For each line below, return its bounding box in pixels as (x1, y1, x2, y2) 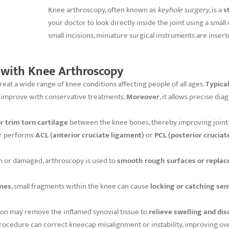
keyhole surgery (157, 3, 209, 16)
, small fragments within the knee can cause (11, 179, 150, 193)
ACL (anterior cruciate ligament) (35, 128, 144, 142)
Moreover (126, 90, 159, 103)
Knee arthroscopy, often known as (48, 3, 157, 16)
